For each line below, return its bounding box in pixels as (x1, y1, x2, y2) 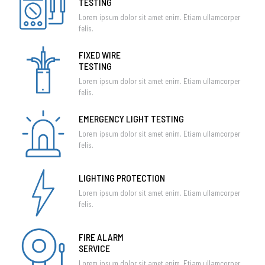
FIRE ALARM (79, 231, 124, 243)
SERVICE (79, 243, 110, 254)
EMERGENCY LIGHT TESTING (79, 113, 184, 124)
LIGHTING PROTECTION (79, 172, 165, 183)
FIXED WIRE (79, 49, 121, 60)
